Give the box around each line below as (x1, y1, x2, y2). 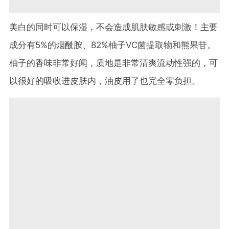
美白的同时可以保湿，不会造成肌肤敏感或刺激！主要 (9, 22, 218, 33)
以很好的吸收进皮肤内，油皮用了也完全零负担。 (9, 76, 200, 86)
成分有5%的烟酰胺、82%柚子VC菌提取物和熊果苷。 (9, 40, 216, 51)
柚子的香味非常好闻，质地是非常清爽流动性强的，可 (9, 58, 218, 68)
